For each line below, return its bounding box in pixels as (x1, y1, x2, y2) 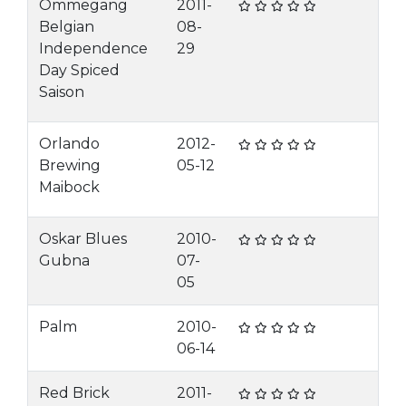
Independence (39, 40, 148, 57)
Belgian (39, 18, 94, 35)
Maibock (39, 179, 100, 196)
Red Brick (39, 384, 110, 401)
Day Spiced (39, 62, 120, 79)
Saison (39, 83, 84, 101)
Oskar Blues (39, 230, 127, 247)
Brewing (39, 157, 101, 174)
